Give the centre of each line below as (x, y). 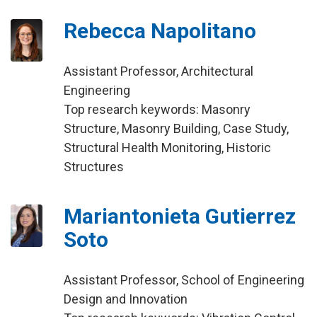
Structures (93, 167)
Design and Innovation (125, 299)
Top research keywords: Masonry (157, 109)
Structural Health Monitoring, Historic (167, 148)
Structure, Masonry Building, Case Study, (176, 128)
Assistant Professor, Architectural (158, 71)
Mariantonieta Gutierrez (179, 216)
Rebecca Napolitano (160, 31)
